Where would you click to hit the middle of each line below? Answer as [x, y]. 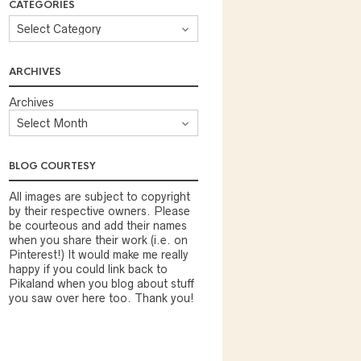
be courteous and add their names [98, 226]
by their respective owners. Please [100, 211]
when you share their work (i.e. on [98, 240]
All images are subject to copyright [100, 197]
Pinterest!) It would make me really [99, 255]
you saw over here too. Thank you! [102, 298]
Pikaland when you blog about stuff [102, 284]
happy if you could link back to [88, 269]
